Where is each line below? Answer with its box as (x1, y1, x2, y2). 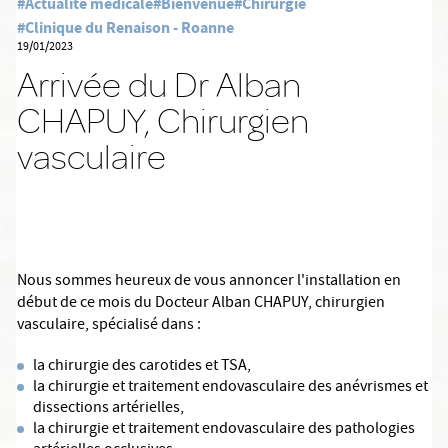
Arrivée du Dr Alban (17, 62, 301, 107)
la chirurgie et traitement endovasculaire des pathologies (33, 418, 415, 442)
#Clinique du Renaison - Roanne (17, 17, 234, 38)
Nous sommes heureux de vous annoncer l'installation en (17, 270, 401, 294)
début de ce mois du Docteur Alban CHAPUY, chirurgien (17, 292, 385, 316)
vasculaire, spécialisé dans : (17, 314, 201, 338)
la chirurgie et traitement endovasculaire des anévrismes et (33, 376, 428, 400)
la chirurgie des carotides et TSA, (33, 355, 251, 379)
